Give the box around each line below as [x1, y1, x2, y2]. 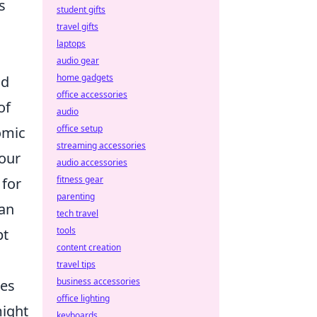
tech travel [57, 207, 98, 219]
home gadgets [57, 71, 113, 83]
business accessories [57, 275, 140, 287]
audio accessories [57, 156, 127, 168]
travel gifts [57, 21, 98, 33]
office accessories [57, 88, 127, 100]
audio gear [57, 54, 99, 67]
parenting [57, 190, 95, 202]
